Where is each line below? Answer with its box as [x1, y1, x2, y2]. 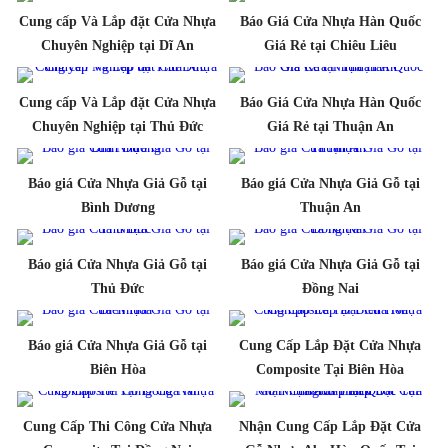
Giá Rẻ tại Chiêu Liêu [263, 37, 397, 53]
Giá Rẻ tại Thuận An [266, 118, 394, 134]
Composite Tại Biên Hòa [256, 361, 405, 377]
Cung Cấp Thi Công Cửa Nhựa [23, 418, 213, 434]
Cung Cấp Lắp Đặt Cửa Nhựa [239, 337, 422, 353]
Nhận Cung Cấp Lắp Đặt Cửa [239, 418, 422, 434]
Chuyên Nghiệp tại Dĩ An [41, 37, 195, 53]
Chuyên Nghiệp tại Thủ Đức [32, 118, 204, 134]
